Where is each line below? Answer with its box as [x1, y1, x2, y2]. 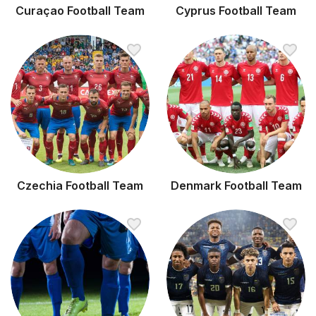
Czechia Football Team [17, 178, 143, 193]
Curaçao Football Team [16, 4, 145, 18]
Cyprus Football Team [176, 4, 296, 18]
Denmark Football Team [170, 178, 302, 193]
